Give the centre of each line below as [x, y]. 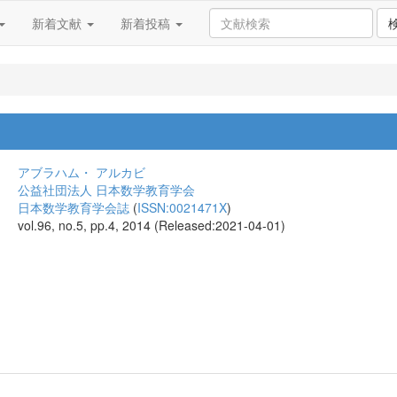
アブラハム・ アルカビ [82, 172]
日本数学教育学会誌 [74, 207]
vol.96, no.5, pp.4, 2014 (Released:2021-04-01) [152, 225]
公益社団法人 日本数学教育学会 [106, 190]
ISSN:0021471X [182, 207]
